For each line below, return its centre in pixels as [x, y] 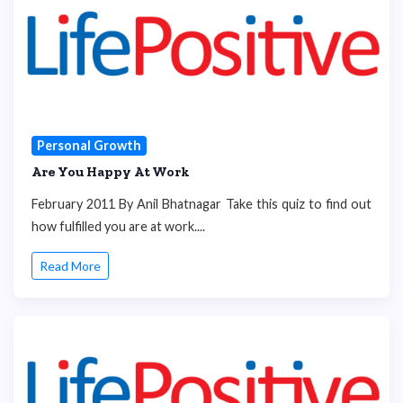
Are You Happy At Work [111, 171]
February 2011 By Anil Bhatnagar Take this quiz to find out [201, 203]
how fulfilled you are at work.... [118, 226]
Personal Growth [89, 145]
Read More [70, 266]
